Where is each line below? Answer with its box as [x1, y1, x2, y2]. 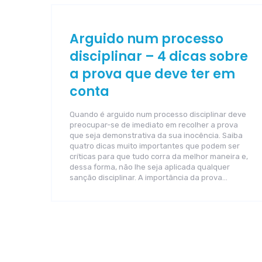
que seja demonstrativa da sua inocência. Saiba [70, 131, 243, 140]
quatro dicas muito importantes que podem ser [70, 142, 240, 150]
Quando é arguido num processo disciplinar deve [70, 110, 246, 119]
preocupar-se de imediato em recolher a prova [70, 120, 238, 129]
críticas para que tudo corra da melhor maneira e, [70, 152, 248, 161]
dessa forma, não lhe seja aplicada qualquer [70, 163, 230, 171]
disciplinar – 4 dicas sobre [70, 47, 248, 65]
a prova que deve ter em [70, 65, 235, 83]
